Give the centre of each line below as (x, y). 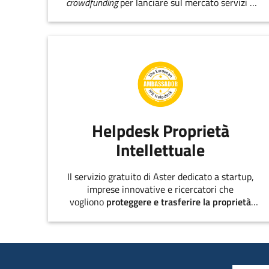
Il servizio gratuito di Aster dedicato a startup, (160, 177)
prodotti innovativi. (160, 15)
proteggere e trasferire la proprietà (179, 202)
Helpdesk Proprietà (160, 130)
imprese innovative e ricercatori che (161, 189)
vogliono (88, 202)
